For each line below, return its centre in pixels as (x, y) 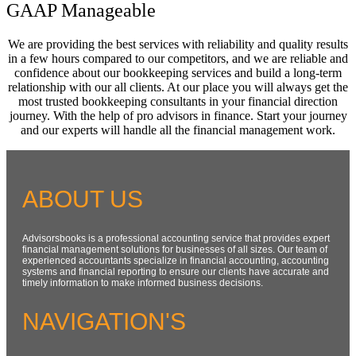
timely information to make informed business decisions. (143, 283)
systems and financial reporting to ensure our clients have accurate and (176, 272)
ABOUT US (83, 199)
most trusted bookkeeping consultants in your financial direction (178, 102)
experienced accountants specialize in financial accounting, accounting (176, 261)
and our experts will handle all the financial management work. (178, 130)
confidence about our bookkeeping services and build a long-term (178, 73)
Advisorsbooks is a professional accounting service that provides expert (176, 239)
